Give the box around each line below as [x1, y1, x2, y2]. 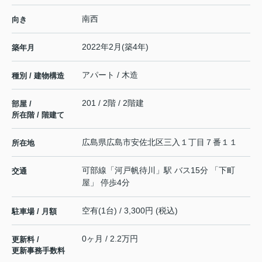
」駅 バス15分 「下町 [156, 165, 235, 175]
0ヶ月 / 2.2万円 [82, 233, 138, 243]
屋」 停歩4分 [82, 177, 130, 187]
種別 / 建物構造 [12, 71, 64, 80]
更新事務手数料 [12, 246, 65, 255]
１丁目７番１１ [180, 137, 237, 147]
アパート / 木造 [82, 70, 138, 80]
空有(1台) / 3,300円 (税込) [82, 205, 178, 215]
